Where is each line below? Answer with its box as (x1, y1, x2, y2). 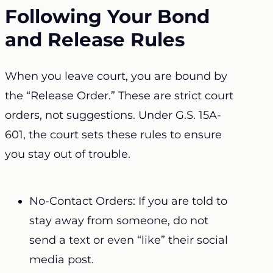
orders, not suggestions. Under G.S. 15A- (5, 108, 221, 122)
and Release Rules (5, 27, 185, 51)
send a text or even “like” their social (29, 233, 228, 247)
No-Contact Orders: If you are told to (29, 194, 227, 208)
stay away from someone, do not (29, 214, 208, 228)
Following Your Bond (5, 4, 210, 28)
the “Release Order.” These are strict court (5, 89, 233, 103)
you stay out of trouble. (5, 147, 130, 161)
